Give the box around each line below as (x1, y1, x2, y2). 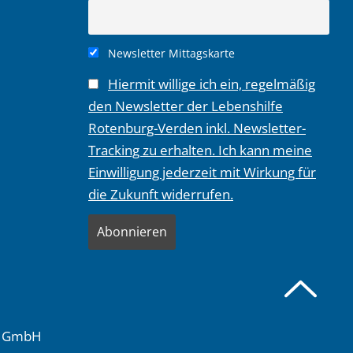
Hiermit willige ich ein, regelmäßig (108, 74, 315, 93)
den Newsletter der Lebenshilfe (88, 96, 283, 115)
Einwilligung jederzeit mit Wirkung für (88, 162, 316, 181)
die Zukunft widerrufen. (88, 184, 233, 203)
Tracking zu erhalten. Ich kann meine (88, 140, 312, 159)
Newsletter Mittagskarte (105, 46, 235, 61)
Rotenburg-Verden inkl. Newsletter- (88, 118, 306, 137)
